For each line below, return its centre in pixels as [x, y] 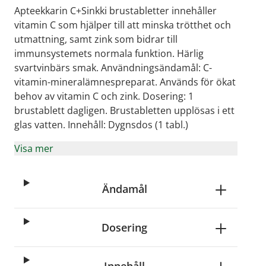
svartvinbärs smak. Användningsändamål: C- [113, 68]
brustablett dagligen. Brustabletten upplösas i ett [124, 110]
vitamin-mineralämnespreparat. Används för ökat [125, 82]
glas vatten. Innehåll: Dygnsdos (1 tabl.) [101, 125]
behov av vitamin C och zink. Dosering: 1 [104, 96]
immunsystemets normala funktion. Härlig [109, 53]
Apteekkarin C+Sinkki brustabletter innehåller [115, 11]
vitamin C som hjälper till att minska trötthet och [123, 25]
